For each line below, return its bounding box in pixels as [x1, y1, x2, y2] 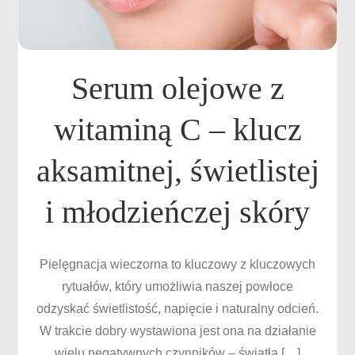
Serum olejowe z [71, 71, 284, 106]
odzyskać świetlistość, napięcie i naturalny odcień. [36, 302, 319, 315]
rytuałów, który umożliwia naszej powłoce [62, 280, 293, 293]
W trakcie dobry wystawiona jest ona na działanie [39, 324, 316, 338]
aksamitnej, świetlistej [36, 153, 319, 189]
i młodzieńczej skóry [45, 194, 310, 230]
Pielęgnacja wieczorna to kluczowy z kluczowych [40, 258, 315, 271]
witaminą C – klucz [53, 112, 302, 147]
